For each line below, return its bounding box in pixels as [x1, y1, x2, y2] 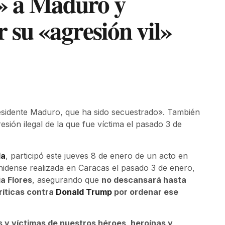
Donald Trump [56, 186, 112, 197]
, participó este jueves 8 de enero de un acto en [6, 150, 188, 161]
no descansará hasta [101, 174, 186, 185]
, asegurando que [32, 174, 101, 185]
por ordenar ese [112, 186, 178, 197]
